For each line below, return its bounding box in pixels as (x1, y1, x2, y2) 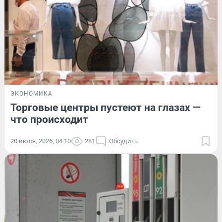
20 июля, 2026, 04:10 (10, 137, 71, 145)
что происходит (10, 113, 88, 125)
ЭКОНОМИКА (10, 90, 53, 97)
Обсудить (109, 137, 138, 145)
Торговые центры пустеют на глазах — (10, 101, 201, 113)
